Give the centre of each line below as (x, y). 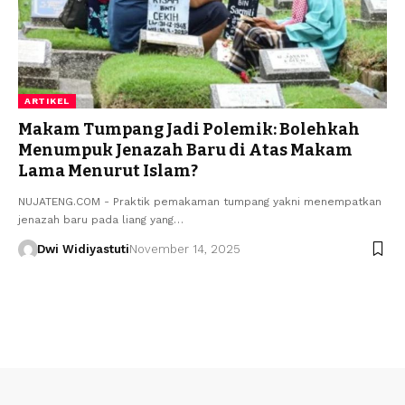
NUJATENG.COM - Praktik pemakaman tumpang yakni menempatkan (200, 201)
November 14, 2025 (184, 249)
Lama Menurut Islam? (108, 170)
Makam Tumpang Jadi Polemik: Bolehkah (189, 129)
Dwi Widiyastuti (83, 249)
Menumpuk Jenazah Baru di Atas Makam (185, 150)
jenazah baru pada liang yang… (101, 219)
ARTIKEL (47, 100)
